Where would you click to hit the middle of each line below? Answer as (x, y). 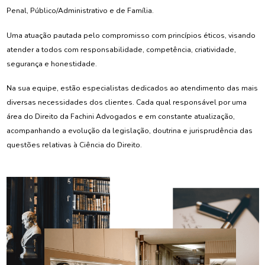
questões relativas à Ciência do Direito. (74, 145)
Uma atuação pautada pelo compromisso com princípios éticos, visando (131, 35)
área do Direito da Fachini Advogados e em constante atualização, (120, 117)
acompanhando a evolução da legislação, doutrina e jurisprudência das (129, 131)
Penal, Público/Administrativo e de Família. (80, 11)
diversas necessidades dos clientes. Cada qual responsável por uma (126, 103)
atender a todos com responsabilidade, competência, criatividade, (121, 49)
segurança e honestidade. (51, 64)
